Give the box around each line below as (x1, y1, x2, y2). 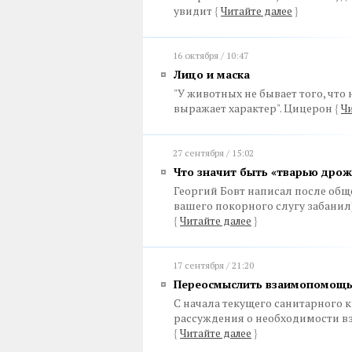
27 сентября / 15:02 (173, 147, 254, 159)
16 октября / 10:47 (173, 49, 248, 61)
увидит (174, 3, 214, 18)
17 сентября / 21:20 (173, 259, 254, 271)
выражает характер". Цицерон (174, 101, 335, 115)
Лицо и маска (174, 67, 250, 82)
